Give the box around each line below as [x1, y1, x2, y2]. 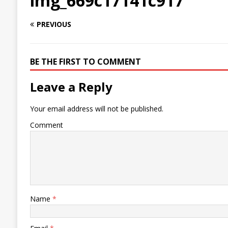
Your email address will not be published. [30, 104, 163, 114]
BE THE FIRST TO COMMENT [30, 56, 141, 68]
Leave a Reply [30, 78, 112, 96]
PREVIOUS [36, 19, 71, 30]
